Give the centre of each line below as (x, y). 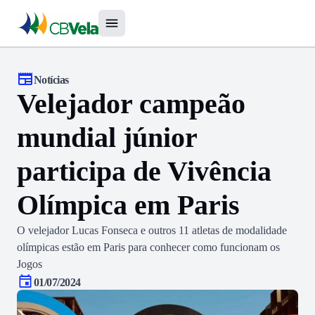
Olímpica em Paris (128, 205)
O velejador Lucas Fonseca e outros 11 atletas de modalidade (152, 230)
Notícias (51, 80)
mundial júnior (107, 137)
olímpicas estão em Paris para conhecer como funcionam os (148, 247)
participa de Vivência (144, 171)
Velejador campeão (131, 104)
